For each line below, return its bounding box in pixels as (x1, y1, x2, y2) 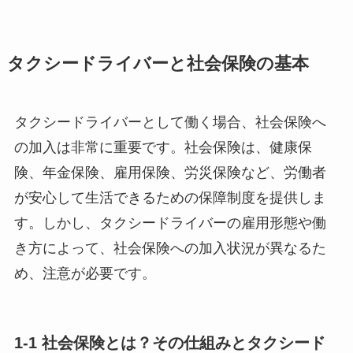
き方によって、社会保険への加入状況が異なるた (13, 240, 326, 257)
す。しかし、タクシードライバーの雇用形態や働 (13, 215, 326, 232)
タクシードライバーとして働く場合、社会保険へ (13, 114, 326, 131)
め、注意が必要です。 (13, 266, 156, 282)
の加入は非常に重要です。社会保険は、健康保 (13, 139, 312, 156)
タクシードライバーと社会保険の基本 (6, 54, 309, 74)
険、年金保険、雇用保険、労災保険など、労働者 (13, 165, 326, 181)
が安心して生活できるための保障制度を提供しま (13, 190, 326, 206)
